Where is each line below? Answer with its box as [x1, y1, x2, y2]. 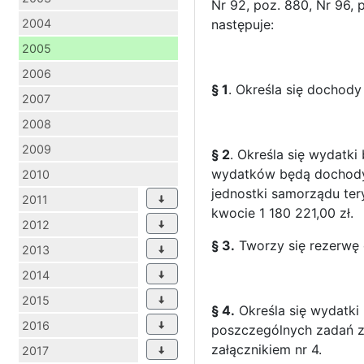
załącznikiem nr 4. [211, 340, 322, 357]
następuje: [211, 15, 274, 32]
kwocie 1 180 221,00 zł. [211, 204, 353, 221]
